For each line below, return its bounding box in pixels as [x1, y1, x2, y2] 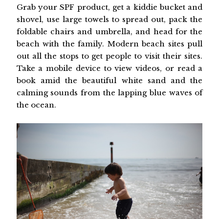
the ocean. [16, 100, 56, 109]
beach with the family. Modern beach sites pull [16, 39, 203, 48]
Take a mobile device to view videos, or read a [16, 63, 203, 73]
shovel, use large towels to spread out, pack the [16, 14, 203, 24]
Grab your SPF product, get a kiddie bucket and [16, 2, 203, 12]
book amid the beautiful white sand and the [16, 75, 203, 85]
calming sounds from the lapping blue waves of [16, 88, 203, 97]
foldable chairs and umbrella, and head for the [16, 26, 203, 36]
